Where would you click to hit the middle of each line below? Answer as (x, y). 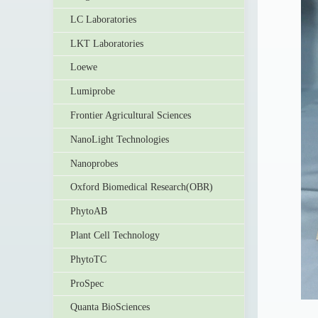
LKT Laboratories (107, 43)
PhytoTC (88, 259)
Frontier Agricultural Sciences (131, 115)
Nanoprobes (94, 163)
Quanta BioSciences (110, 307)
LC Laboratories (103, 19)
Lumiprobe (93, 92)
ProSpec (87, 283)
